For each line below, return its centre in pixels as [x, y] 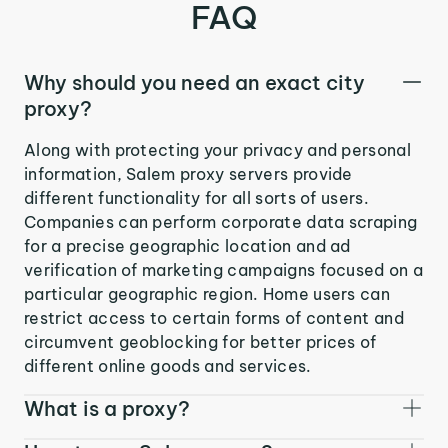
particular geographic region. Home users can [207, 293]
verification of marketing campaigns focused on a [224, 269]
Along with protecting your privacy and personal [218, 149]
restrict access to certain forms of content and [214, 317]
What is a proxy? [107, 408]
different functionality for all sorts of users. [197, 197]
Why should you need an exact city [194, 82]
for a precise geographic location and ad [187, 245]
